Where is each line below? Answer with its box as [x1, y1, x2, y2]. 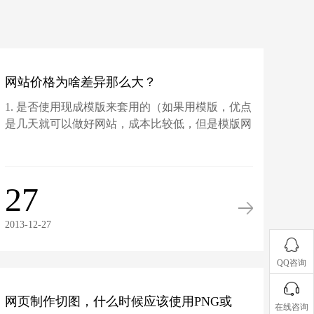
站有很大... [5, 135, 59, 146]
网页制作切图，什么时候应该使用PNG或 [5, 294, 233, 308]
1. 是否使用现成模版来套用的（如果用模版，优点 [5, 101, 252, 113]
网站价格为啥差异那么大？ [5, 75, 157, 89]
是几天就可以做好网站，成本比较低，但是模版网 [5, 118, 252, 130]
